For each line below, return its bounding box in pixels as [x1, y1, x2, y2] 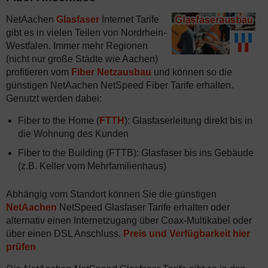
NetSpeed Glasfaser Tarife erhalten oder [57, 202, 230, 212]
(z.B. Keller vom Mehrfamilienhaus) [18, 161, 166, 171]
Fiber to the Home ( [18, 115, 99, 126]
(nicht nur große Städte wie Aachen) [6, 54, 158, 64]
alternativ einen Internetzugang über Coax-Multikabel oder [6, 215, 252, 226]
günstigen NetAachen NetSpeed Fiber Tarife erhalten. [6, 80, 233, 90]
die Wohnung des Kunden [18, 129, 129, 139]
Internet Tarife [99, 14, 159, 25]
